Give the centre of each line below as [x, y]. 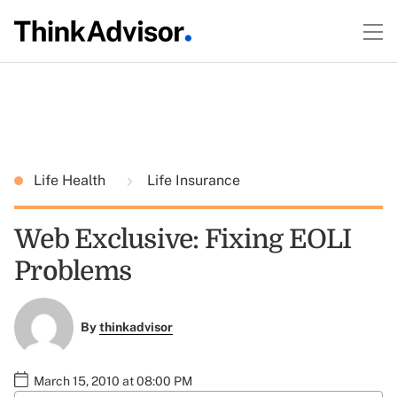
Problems [73, 271]
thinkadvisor [136, 327]
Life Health [71, 180]
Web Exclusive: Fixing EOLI [183, 239]
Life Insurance [192, 180]
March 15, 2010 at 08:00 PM [113, 381]
